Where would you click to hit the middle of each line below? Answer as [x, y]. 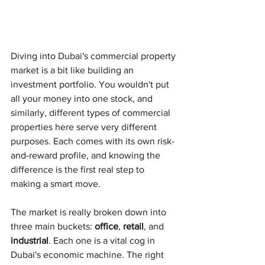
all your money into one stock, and [83, 98]
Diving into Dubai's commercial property [94, 56]
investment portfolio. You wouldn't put [91, 84]
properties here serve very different [85, 127]
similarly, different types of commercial [92, 112]
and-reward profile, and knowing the [87, 155]
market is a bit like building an [73, 70]
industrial [30, 240]
